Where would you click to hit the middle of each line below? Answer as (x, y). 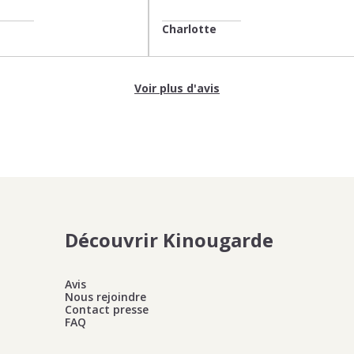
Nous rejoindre (105, 297)
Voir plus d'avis (177, 88)
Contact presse (107, 309)
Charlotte (189, 29)
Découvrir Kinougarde (169, 240)
